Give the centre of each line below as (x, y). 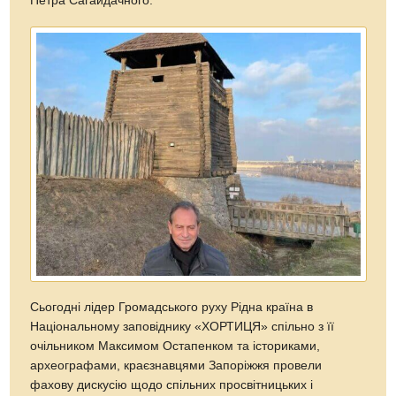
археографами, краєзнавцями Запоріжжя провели (176, 366)
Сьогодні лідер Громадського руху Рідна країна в (172, 307)
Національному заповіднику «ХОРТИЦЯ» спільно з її (183, 327)
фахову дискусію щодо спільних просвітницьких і (172, 385)
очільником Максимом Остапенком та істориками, (175, 346)
